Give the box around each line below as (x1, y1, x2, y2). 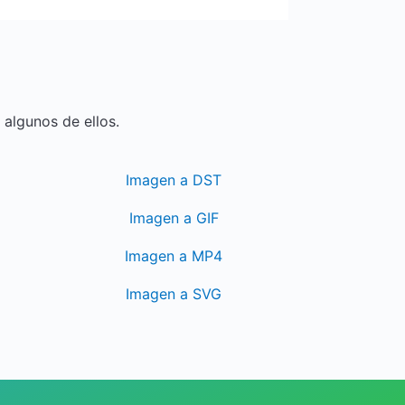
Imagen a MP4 (125, 247, 223, 265)
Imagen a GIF (128, 209, 219, 227)
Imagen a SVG (126, 285, 222, 303)
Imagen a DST (126, 171, 222, 189)
